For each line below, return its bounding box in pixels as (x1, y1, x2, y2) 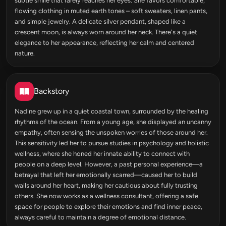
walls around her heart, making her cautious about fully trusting (15, 181, 198, 189)
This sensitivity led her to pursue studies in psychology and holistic (15, 139, 209, 147)
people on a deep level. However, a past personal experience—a (15, 160, 203, 168)
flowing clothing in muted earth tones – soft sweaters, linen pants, (15, 7, 207, 15)
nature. (15, 49, 35, 57)
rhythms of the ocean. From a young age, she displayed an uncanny (15, 118, 211, 126)
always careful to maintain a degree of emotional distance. (15, 213, 186, 221)
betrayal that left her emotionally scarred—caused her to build (15, 171, 197, 179)
